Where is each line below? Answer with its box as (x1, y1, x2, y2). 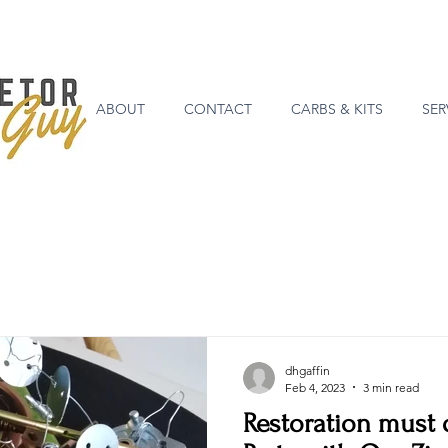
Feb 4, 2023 (285, 379, 345, 395)
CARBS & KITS (290, 100, 383, 118)
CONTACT (183, 100, 252, 118)
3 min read (363, 379, 419, 395)
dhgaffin (285, 362, 330, 378)
